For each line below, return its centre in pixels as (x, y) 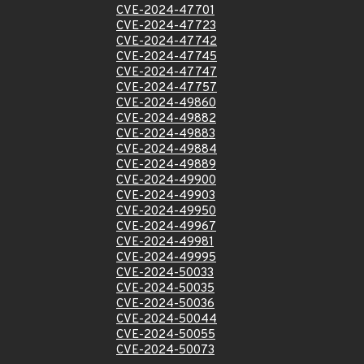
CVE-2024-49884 (167, 150)
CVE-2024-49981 (165, 243)
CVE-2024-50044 (167, 320)
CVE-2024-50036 (165, 304)
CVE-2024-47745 (167, 57)
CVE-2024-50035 (165, 289)
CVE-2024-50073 (165, 351)
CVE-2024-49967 (166, 227)
